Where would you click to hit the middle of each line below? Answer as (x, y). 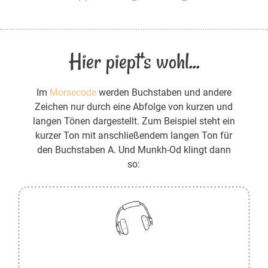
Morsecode (73, 93)
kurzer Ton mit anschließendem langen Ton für (134, 136)
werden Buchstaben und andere (164, 93)
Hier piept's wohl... (134, 62)
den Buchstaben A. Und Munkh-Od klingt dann (134, 150)
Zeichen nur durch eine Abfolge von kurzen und (134, 107)
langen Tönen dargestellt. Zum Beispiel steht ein (134, 121)
